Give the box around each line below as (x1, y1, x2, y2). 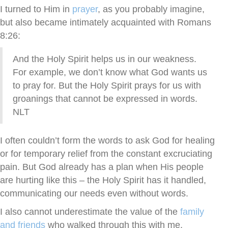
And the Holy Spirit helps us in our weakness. (13, 54, 196, 65)
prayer (72, 4, 98, 15)
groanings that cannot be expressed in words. (13, 94, 200, 104)
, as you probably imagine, (98, 4, 205, 15)
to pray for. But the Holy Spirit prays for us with (13, 80, 201, 91)
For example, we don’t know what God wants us (13, 67, 207, 78)
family (180, 207, 204, 217)
